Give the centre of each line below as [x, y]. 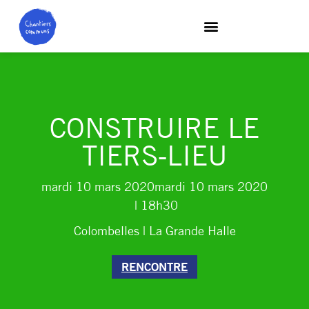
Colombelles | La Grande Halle [154, 232]
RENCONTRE [154, 268]
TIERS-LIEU [154, 159]
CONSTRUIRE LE [154, 131]
